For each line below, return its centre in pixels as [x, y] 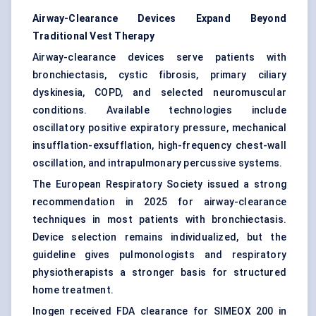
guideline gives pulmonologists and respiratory [159, 255]
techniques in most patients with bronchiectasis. [159, 220]
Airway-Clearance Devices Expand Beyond [159, 19]
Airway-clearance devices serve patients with [159, 57]
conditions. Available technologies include [159, 110]
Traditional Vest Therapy [93, 36]
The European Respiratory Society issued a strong [159, 184]
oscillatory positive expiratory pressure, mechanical [159, 128]
